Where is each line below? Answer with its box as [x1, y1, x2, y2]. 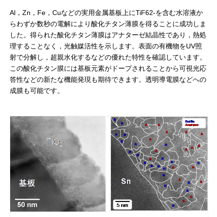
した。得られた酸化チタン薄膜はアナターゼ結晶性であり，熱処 [10, 31, 206, 39]
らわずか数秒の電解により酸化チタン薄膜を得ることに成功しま [10, 20, 206, 28]
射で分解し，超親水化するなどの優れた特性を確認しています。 [10, 53, 206, 61]
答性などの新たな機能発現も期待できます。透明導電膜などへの [10, 76, 206, 83]
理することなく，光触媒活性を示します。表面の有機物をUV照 [10, 42, 202, 50]
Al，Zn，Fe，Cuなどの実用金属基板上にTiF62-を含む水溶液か [10, 9, 203, 16]
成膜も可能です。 [10, 87, 64, 94]
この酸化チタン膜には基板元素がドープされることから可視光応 [10, 64, 206, 72]
